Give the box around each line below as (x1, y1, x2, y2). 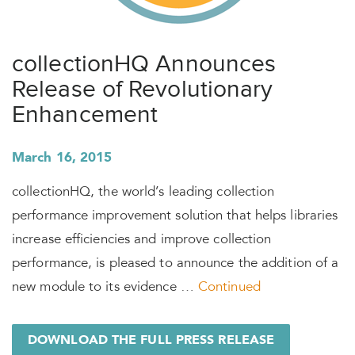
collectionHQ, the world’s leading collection (12, 186, 275, 200)
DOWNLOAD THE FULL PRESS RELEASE (28, 334, 275, 347)
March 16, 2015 (12, 151, 113, 165)
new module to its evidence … (12, 281, 198, 295)
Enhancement (12, 100, 158, 129)
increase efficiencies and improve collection (12, 234, 272, 247)
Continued (197, 281, 261, 295)
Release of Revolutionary (12, 74, 273, 104)
